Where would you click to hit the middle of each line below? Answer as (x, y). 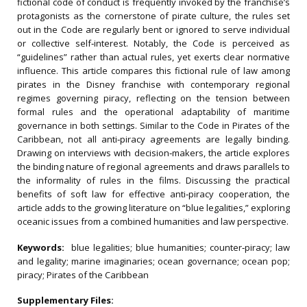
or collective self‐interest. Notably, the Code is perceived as (153, 43)
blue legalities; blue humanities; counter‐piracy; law (181, 247)
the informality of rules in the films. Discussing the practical (153, 180)
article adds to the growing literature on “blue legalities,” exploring (153, 208)
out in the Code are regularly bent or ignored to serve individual (153, 29)
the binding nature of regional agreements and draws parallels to (153, 167)
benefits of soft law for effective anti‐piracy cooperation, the (153, 194)
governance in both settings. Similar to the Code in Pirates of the (153, 125)
